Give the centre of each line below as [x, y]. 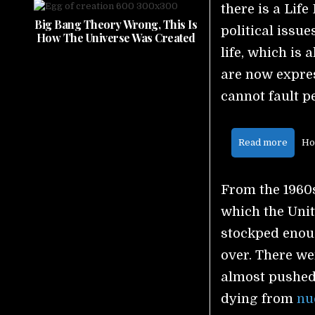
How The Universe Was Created [116, 38]
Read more [263, 142]
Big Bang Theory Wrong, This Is [116, 24]
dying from [259, 298]
